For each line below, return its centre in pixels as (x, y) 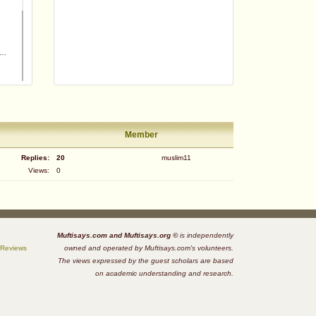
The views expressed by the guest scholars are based (146, 261)
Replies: (35, 158)
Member (141, 135)
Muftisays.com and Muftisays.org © (117, 236)
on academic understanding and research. (164, 274)
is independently (206, 236)
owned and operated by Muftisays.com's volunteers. (149, 248)
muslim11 (176, 158)
